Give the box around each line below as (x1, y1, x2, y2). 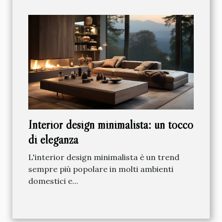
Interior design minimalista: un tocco (28, 117, 193, 132)
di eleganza (28, 132, 78, 147)
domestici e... (28, 175, 78, 186)
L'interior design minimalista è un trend (28, 152, 179, 162)
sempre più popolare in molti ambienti (28, 164, 173, 174)
